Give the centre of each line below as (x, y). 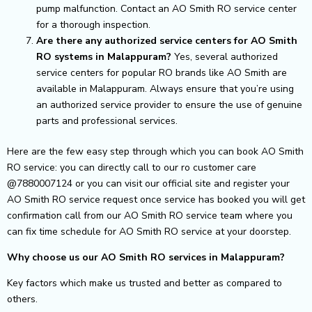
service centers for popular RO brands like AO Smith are (162, 72)
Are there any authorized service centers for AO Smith (167, 40)
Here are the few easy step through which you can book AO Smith (155, 151)
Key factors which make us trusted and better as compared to (145, 283)
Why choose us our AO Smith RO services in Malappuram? (146, 257)
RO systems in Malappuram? (104, 56)
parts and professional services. (107, 120)
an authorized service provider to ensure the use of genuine (169, 104)
